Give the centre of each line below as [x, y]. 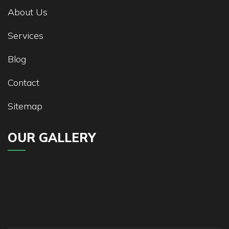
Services [26, 35]
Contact [24, 82]
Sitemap [25, 106]
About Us [28, 12]
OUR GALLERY [52, 137]
